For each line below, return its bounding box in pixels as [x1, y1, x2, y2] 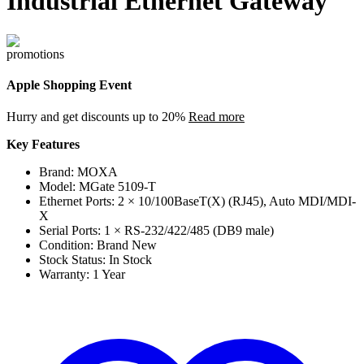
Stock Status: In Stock [39, 253, 152, 267]
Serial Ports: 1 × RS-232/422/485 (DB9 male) [39, 223, 274, 238]
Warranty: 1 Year [39, 267, 125, 282]
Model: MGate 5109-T [39, 180, 156, 194]
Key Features [6, 137, 80, 152]
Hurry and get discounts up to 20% [6, 110, 188, 124]
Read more [188, 110, 245, 124]
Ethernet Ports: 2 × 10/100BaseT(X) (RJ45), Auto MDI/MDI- [39, 194, 356, 209]
